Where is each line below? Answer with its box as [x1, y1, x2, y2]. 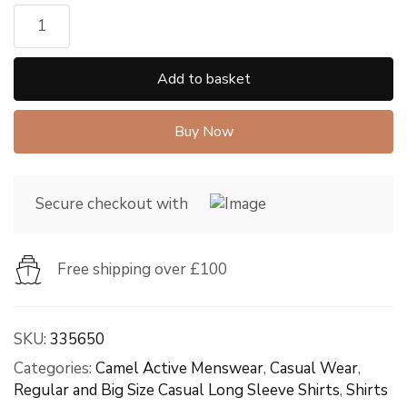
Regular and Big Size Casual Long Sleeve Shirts [14, 379, 340, 401]
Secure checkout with [35, 193, 188, 214]
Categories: [14, 357, 95, 379]
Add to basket [156, 68, 251, 89]
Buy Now [174, 121, 233, 142]
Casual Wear [270, 357, 358, 379]
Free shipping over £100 [57, 258, 227, 280]
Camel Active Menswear [95, 357, 263, 379]
